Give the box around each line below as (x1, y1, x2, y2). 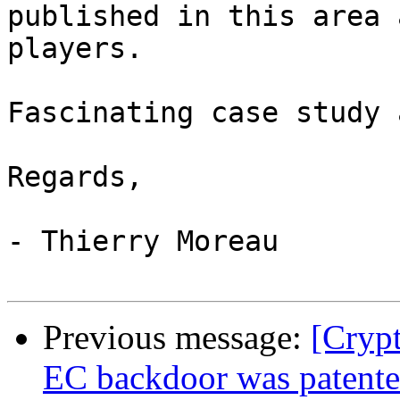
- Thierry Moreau (7, 225, 279, 258)
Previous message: (43, 318, 311, 357)
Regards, (7, 161, 143, 194)
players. (7, 32, 143, 65)
